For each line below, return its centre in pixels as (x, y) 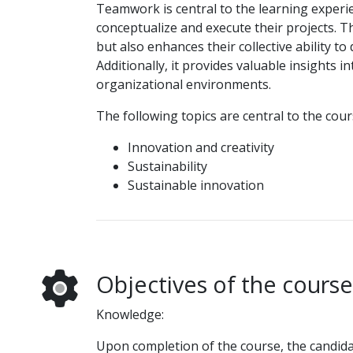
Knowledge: (130, 314)
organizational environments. (183, 84)
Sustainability (167, 166)
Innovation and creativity (201, 147)
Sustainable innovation (195, 185)
